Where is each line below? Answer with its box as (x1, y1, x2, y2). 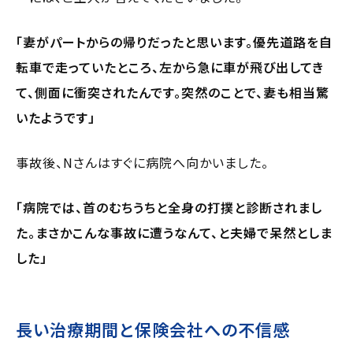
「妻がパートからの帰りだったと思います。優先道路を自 (16, 32, 333, 51)
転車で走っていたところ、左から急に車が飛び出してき (16, 57, 324, 76)
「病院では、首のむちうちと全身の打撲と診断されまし (16, 197, 322, 217)
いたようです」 (16, 107, 95, 127)
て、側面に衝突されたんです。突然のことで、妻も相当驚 (16, 82, 329, 102)
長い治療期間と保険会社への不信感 (16, 317, 290, 341)
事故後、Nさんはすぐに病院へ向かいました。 (16, 152, 269, 172)
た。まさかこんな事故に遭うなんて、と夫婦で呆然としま (16, 222, 333, 242)
